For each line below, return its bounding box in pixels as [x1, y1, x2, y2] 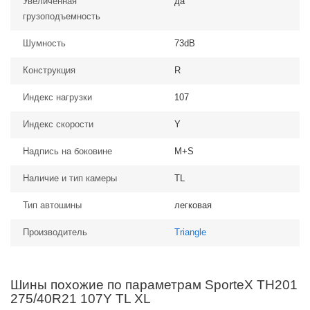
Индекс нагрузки [23, 92, 92, 102]
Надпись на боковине [23, 146, 112, 156]
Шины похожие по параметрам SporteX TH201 [10, 277, 298, 292]
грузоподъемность [23, 11, 100, 21]
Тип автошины [23, 200, 82, 210]
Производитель [23, 227, 87, 237]
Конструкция [23, 65, 75, 75]
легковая [174, 200, 212, 210]
